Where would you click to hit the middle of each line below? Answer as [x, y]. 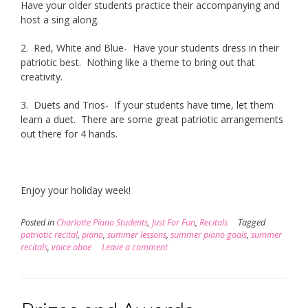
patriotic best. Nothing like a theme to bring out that [138, 62]
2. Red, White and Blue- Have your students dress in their [150, 47]
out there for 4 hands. [69, 133]
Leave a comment [135, 247]
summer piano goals [209, 234]
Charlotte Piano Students [102, 222]
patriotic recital [49, 234]
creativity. [42, 76]
